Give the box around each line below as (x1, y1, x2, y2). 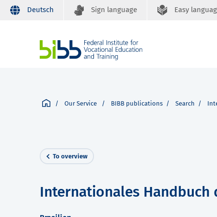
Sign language (91, 5, 137, 14)
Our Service (64, 100, 98, 108)
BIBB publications (111, 100, 163, 108)
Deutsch (27, 5, 54, 14)
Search (175, 100, 195, 108)
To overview (53, 153, 88, 160)
